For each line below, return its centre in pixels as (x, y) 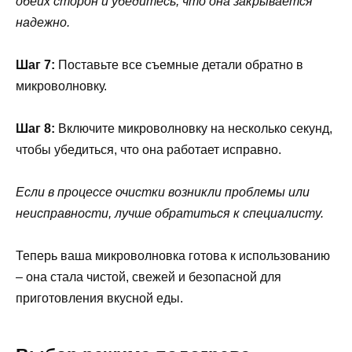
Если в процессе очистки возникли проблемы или (163, 192)
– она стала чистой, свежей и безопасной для (148, 277)
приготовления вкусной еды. (99, 299)
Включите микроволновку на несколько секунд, (194, 128)
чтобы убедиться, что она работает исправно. (148, 149)
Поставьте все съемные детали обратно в (179, 64)
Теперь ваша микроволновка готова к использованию (173, 256)
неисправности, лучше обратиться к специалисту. (170, 214)
